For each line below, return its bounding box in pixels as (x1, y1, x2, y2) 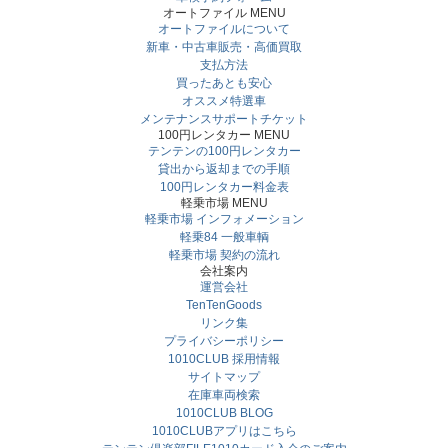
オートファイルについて (158, 22, 290, 36)
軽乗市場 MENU (180, 196, 268, 210)
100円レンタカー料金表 (159, 180, 289, 194)
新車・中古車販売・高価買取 (146, 40, 302, 54)
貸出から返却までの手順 (158, 162, 290, 176)
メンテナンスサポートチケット (140, 112, 308, 126)
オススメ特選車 (182, 94, 266, 108)
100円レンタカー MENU (158, 128, 290, 142)
